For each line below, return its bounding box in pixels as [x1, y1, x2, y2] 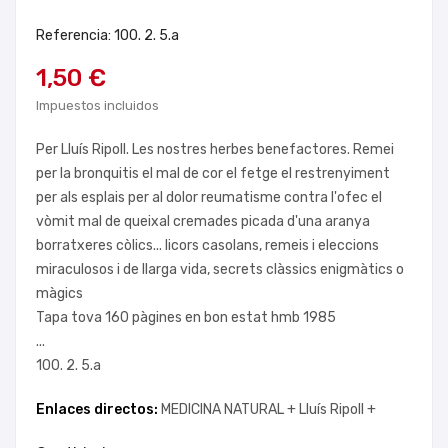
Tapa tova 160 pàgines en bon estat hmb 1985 [36, 309, 336, 326]
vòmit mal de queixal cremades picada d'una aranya [36, 213, 370, 230]
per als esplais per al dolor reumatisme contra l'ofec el [36, 189, 382, 206]
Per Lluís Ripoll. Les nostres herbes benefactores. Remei [36, 141, 394, 158]
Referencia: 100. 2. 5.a [36, 27, 179, 44]
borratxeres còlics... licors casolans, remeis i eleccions [36, 237, 379, 254]
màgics [36, 285, 83, 302]
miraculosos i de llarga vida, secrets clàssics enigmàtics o [36, 261, 404, 278]
